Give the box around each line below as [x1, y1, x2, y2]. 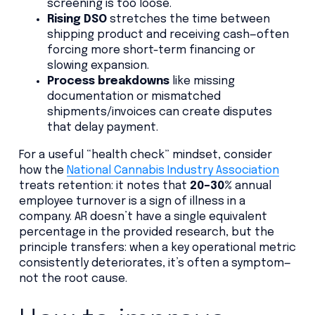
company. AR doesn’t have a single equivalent [18, 210, 267, 223]
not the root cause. [18, 272, 127, 285]
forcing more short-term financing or [46, 44, 255, 57]
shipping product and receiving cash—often [46, 29, 289, 41]
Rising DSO [46, 13, 107, 26]
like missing [169, 75, 235, 88]
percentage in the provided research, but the [18, 226, 274, 238]
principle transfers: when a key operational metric [18, 241, 296, 254]
